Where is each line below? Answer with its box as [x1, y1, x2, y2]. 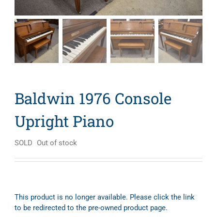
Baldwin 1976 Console [15, 88, 171, 108]
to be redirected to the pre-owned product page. [15, 203, 168, 212]
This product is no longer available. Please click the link [15, 193, 195, 201]
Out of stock [37, 139, 77, 147]
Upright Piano [15, 111, 114, 131]
